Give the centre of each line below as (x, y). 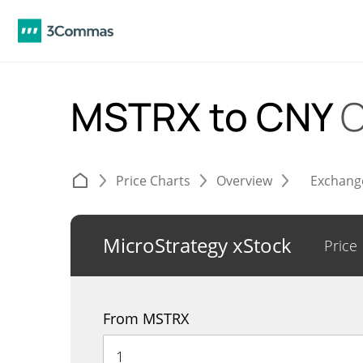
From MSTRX (146, 318)
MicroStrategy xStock (197, 245)
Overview (244, 181)
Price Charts (153, 181)
